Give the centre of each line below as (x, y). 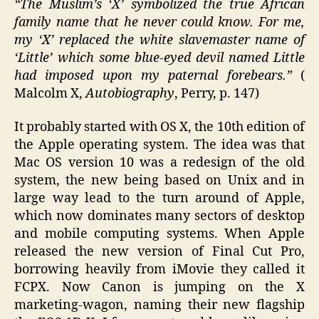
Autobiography (130, 93)
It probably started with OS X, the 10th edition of (159, 127)
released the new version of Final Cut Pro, (159, 252)
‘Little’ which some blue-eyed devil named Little (159, 58)
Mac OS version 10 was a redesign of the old (159, 163)
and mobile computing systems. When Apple (159, 234)
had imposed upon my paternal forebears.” (153, 75)
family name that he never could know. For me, (159, 22)
